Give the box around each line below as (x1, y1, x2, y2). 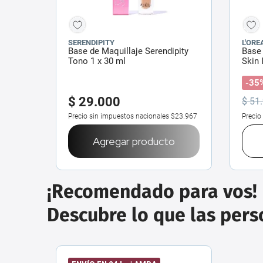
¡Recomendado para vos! (47, 180, 257, 203)
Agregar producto (93, 134, 175, 148)
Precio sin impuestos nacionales (68, 112, 169, 120)
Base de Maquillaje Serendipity (68, 45, 188, 56)
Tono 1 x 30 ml (68, 55, 126, 66)
